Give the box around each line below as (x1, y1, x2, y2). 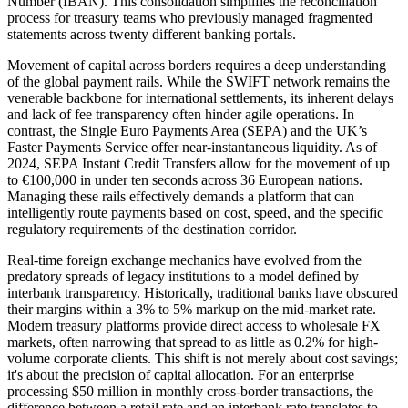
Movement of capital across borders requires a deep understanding (7, 57, 386, 74)
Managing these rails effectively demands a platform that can (7, 189, 354, 205)
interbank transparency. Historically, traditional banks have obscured (7, 285, 398, 301)
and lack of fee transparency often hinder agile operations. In (7, 107, 354, 123)
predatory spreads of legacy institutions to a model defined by (7, 269, 359, 285)
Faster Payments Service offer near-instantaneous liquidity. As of (7, 139, 377, 156)
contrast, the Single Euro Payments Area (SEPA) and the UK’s (7, 123, 367, 139)
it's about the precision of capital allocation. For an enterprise (7, 367, 354, 383)
